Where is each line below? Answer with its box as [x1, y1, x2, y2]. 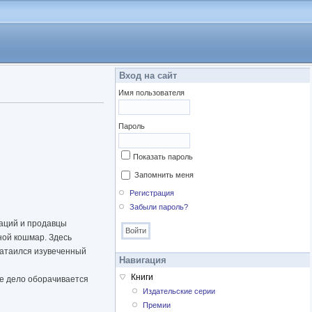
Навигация [119, 255, 166, 266]
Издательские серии [143, 287, 216, 296]
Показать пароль [133, 153, 193, 161]
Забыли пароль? [130, 203, 189, 212]
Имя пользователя [118, 88, 185, 97]
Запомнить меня [134, 171, 194, 179]
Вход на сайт [119, 70, 177, 81]
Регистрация [130, 189, 175, 198]
